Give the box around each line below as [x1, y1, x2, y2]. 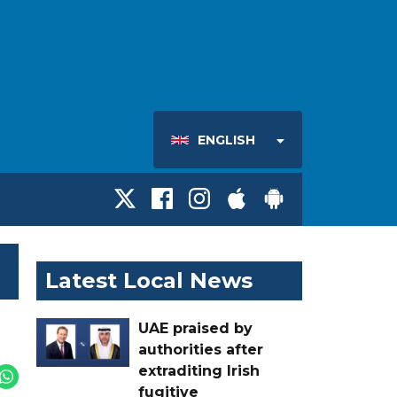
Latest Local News [45, 267, 253, 293]
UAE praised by [138, 319, 253, 337]
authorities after [138, 340, 263, 358]
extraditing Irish [138, 362, 260, 379]
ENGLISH [198, 132, 255, 149]
